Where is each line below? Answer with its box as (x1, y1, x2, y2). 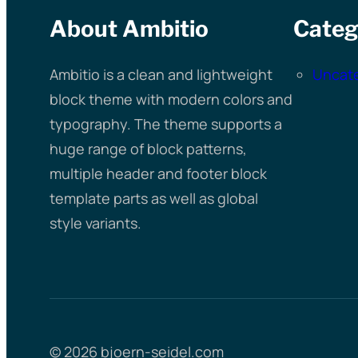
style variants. (49, 213, 141, 233)
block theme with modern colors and (49, 89, 292, 109)
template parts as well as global (49, 189, 258, 209)
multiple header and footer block (49, 164, 267, 184)
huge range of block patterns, (49, 139, 247, 159)
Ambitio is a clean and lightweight (49, 65, 272, 85)
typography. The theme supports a (49, 114, 282, 134)
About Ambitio (49, 15, 209, 43)
